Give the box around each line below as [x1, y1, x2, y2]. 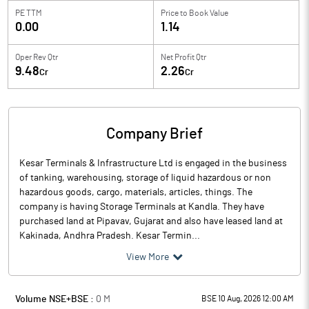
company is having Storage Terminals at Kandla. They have [19, 202, 264, 212]
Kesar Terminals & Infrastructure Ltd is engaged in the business [19, 159, 287, 168]
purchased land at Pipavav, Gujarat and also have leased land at [19, 217, 283, 226]
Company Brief [106, 126, 203, 141]
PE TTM [15, 9, 42, 17]
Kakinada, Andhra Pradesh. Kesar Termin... [19, 231, 200, 241]
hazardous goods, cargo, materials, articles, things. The [19, 188, 252, 197]
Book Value [189, 9, 228, 17]
